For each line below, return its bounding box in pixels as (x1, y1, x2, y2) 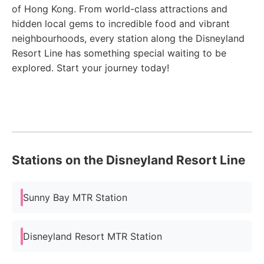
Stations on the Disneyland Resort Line (12, 153, 245, 167)
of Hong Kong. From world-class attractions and (12, 3, 227, 15)
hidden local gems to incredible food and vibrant (12, 18, 230, 29)
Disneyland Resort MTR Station (23, 230, 162, 242)
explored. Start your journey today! (12, 62, 169, 74)
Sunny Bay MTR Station (23, 191, 127, 203)
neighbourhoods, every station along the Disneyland (12, 32, 245, 44)
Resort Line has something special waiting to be (12, 47, 226, 59)
